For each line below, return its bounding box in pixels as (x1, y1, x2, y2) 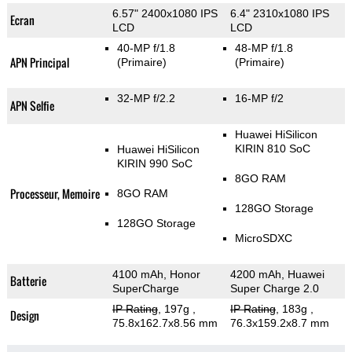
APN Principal (9, 54, 69, 71)
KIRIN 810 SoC (234, 142, 310, 156)
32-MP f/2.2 (116, 92, 175, 105)
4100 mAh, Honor (112, 268, 200, 281)
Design (9, 307, 39, 324)
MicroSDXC (234, 232, 292, 245)
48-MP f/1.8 (234, 42, 293, 55)
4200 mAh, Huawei (229, 268, 324, 281)
